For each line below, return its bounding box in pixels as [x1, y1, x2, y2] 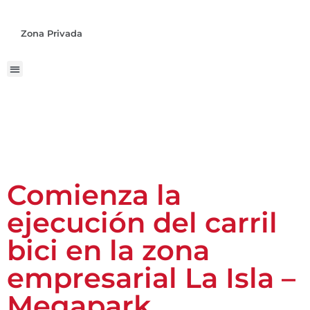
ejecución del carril [7, 205, 277, 239]
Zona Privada [21, 28, 82, 39]
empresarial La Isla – [7, 260, 295, 295]
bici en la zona [7, 232, 210, 267]
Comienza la [7, 177, 181, 212]
